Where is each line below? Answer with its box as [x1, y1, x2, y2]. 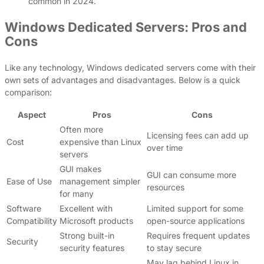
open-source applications [147, 215, 245, 226]
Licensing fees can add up [147, 130, 249, 140]
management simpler [60, 176, 140, 186]
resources [147, 181, 184, 192]
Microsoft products [60, 215, 133, 226]
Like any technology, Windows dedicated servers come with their [5, 62, 256, 72]
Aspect [18, 109, 46, 120]
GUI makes [60, 163, 101, 174]
